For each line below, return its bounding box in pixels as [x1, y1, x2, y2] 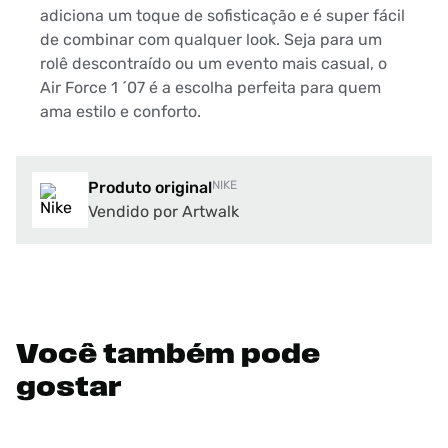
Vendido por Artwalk [88, 202, 239, 221]
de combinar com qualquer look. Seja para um [40, 30, 382, 49]
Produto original [88, 178, 212, 197]
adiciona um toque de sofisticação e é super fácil [40, 6, 405, 25]
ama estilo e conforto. [40, 102, 201, 121]
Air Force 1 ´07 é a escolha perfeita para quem [40, 78, 381, 97]
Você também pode [16, 342, 320, 370]
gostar [16, 375, 122, 403]
